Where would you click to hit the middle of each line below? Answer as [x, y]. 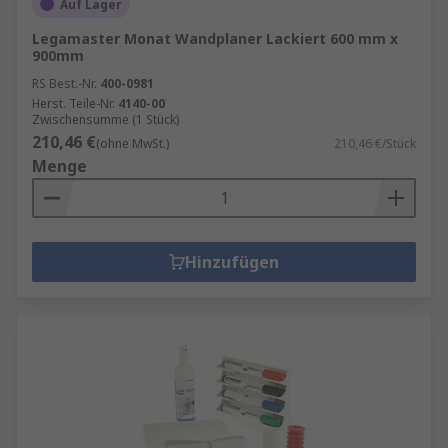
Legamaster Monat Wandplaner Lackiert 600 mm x [215, 38]
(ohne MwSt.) [132, 143]
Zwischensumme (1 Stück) [105, 119]
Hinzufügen [232, 261]
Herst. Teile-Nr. [73, 103]
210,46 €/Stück [375, 143]
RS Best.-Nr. [64, 83]
